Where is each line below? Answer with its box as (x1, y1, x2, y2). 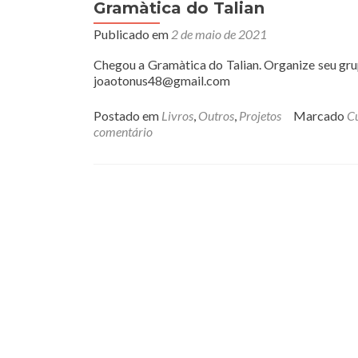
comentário (93, 124, 153, 139)
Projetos (239, 108, 281, 123)
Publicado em (93, 26, 171, 42)
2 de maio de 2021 (171, 26, 267, 42)
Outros (198, 108, 234, 123)
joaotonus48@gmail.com (93, 73, 230, 88)
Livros (161, 108, 193, 123)
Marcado (293, 108, 347, 123)
